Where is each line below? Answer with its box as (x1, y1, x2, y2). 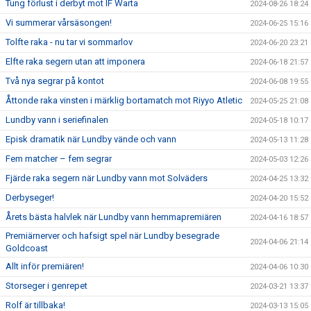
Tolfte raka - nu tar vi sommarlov (6, 37, 133, 47)
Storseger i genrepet (6, 280, 87, 291)
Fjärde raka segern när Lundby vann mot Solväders (6, 173, 208, 183)
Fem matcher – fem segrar (6, 153, 112, 164)
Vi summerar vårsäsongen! (6, 17, 112, 28)
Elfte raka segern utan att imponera (6, 56, 145, 67)
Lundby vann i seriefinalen (6, 115, 108, 125)
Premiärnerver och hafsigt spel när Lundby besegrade (6, 230, 219, 241)
